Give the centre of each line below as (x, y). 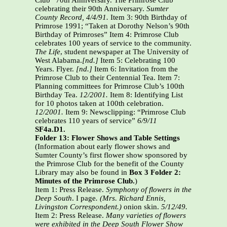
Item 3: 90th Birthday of (149, 17)
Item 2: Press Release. (70, 216)
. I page (84, 198)
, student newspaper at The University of (124, 52)
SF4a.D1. (50, 129)
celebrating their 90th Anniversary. (91, 9)
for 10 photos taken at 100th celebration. (99, 104)
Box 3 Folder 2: (155, 173)
